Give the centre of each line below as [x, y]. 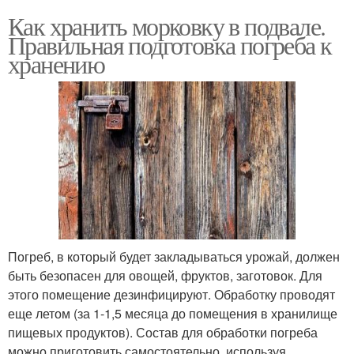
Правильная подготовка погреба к [170, 45]
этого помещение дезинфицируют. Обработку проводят [171, 294]
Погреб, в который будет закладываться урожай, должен [174, 256]
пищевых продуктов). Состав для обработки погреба [163, 332]
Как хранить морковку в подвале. [167, 26]
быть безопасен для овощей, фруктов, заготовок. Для [165, 275]
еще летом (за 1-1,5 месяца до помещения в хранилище [173, 313]
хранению [56, 64]
